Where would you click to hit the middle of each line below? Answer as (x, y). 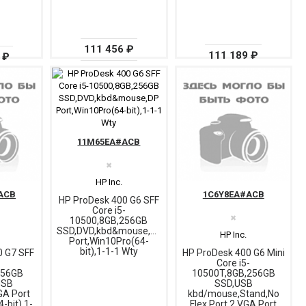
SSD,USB (233, 283)
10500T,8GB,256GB (233, 273)
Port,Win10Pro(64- (109, 241)
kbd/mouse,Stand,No (233, 293)
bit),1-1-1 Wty (109, 252)
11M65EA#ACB (109, 142)
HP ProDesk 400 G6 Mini (233, 252)
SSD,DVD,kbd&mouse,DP (110, 231)
